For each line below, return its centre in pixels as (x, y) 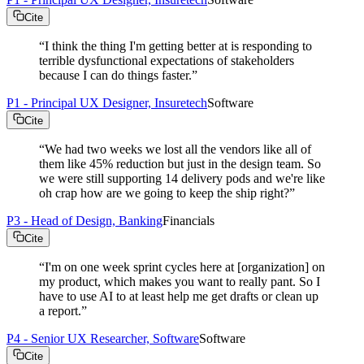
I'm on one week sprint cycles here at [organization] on (185, 266)
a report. (60, 310)
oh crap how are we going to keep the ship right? (164, 193)
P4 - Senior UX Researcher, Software (103, 338)
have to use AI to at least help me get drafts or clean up (179, 296)
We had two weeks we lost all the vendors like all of (178, 149)
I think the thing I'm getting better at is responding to (178, 45)
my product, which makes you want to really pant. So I (180, 281)
